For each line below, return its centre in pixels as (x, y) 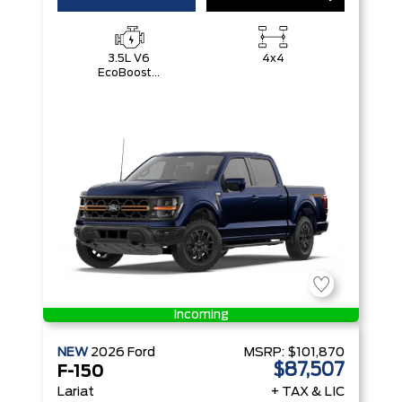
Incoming (201, 315)
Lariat (76, 392)
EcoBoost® (129, 73)
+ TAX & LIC (308, 392)
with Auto (129, 87)
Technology (129, 116)
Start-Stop (129, 101)
